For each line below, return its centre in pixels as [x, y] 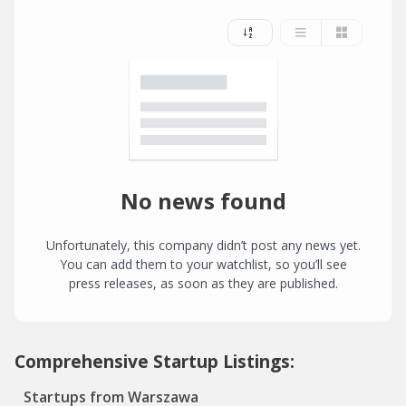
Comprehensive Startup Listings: [155, 362]
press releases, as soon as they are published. [203, 284]
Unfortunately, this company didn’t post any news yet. [203, 246]
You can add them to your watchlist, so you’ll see [203, 265]
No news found [203, 201]
